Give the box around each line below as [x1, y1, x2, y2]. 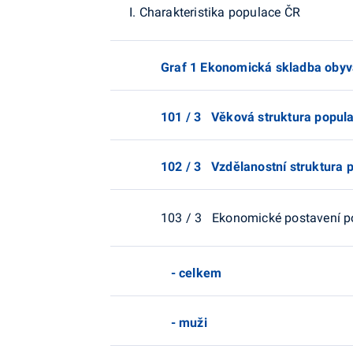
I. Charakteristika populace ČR [129, 4, 300, 20]
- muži [161, 314, 207, 330]
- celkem [161, 265, 222, 281]
